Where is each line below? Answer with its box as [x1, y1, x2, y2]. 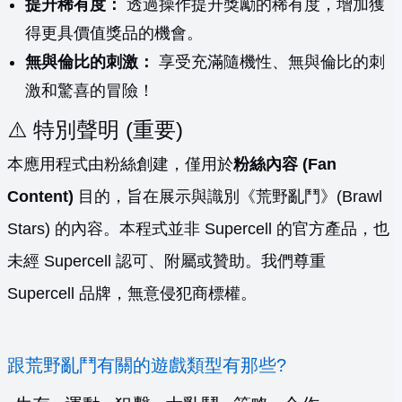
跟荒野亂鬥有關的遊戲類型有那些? [7, 355, 286, 376]
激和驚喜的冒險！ [25, 82, 154, 100]
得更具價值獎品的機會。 [25, 24, 203, 43]
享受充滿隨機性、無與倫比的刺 [154, 53, 385, 72]
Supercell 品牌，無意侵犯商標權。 [7, 284, 257, 303]
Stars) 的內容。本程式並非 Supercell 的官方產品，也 [7, 220, 389, 239]
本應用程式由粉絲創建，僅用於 [7, 155, 233, 174]
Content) [7, 188, 74, 206]
